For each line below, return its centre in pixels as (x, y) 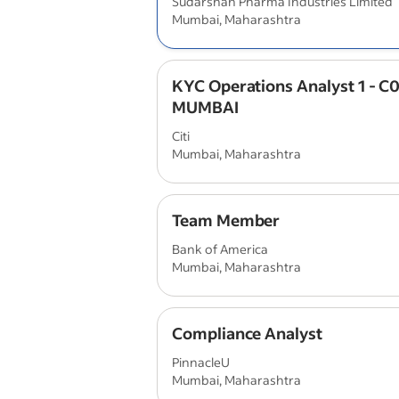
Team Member (226, 220)
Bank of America (220, 249)
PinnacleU (201, 362)
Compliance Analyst (247, 333)
